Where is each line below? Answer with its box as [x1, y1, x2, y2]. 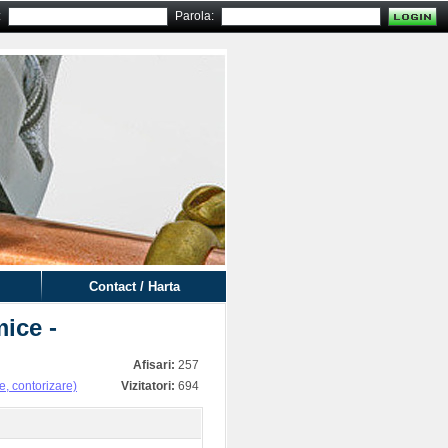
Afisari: [133, 358, 175, 372]
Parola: [175, 9, 214, 23]
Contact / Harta [88, 279, 180, 294]
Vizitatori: [121, 379, 175, 393]
